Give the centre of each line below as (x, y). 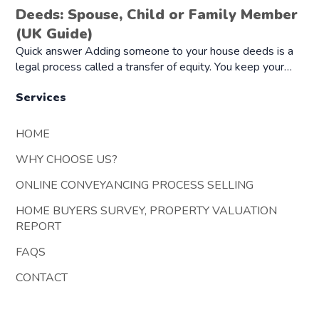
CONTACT (42, 277)
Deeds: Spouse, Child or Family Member (157, 15)
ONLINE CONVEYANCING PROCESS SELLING (135, 185)
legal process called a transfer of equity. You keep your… (154, 67)
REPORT (39, 226)
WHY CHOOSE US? (67, 159)
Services (41, 98)
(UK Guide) (55, 34)
